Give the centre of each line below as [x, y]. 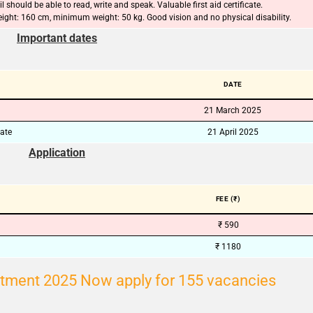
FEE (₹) [228, 199]
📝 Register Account [156, 55]
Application [57, 153]
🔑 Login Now [156, 26]
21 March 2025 [233, 110]
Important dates [57, 38]
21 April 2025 [233, 132]
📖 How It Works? [156, 84]
